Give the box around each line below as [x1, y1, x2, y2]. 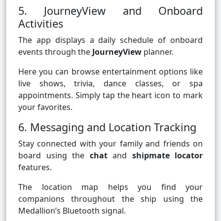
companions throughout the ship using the [18, 193, 203, 205]
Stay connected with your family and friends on [18, 138, 203, 149]
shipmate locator [132, 150, 203, 161]
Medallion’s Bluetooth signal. [18, 205, 126, 217]
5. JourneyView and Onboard [18, 3, 203, 18]
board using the [18, 150, 90, 161]
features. [18, 162, 52, 173]
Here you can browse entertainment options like [18, 66, 203, 77]
